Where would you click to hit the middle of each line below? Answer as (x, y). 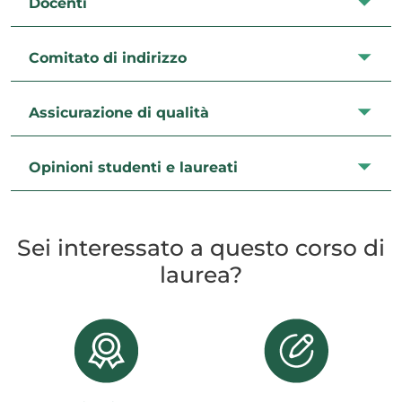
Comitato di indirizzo (108, 57)
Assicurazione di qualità (119, 112)
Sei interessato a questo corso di (201, 248)
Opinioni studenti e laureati (133, 167)
